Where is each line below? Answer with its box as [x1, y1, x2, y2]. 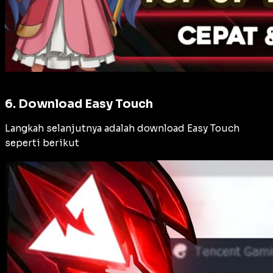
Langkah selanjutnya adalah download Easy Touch [5, 122, 239, 134]
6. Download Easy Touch [5, 96, 153, 112]
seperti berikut [5, 136, 79, 149]
